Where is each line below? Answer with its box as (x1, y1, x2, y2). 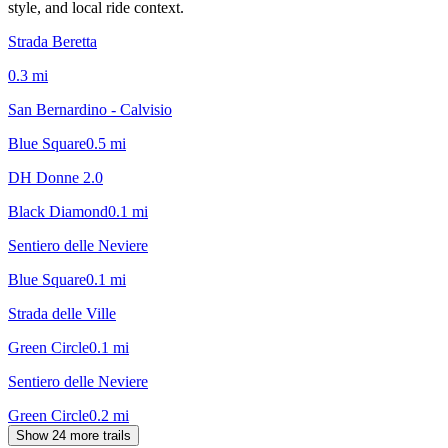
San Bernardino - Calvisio (8, 100, 172, 118)
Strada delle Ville (8, 304, 116, 322)
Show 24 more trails (16, 427, 131, 443)
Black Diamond (8, 202, 108, 220)
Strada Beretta (8, 32, 97, 50)
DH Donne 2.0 (8, 168, 103, 186)
